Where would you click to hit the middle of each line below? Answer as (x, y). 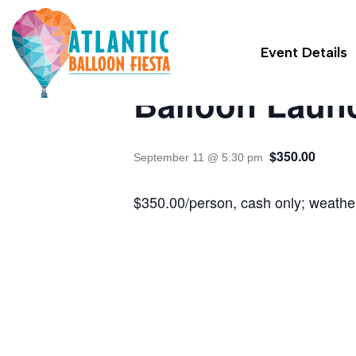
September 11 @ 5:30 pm (198, 157)
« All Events (169, 41)
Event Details (304, 53)
